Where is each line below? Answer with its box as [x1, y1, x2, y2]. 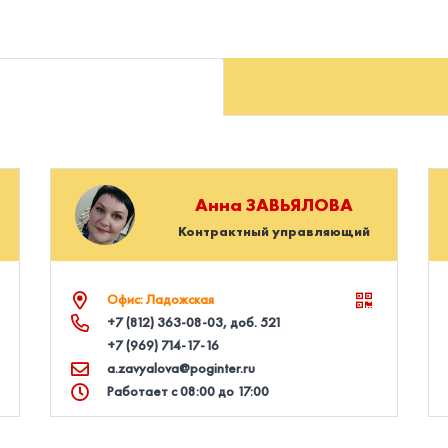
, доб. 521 [223, 313, 283, 331]
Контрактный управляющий [177, 222, 370, 240]
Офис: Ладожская [107, 290, 215, 308]
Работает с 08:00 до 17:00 [107, 382, 270, 400]
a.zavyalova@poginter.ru [107, 359, 256, 377]
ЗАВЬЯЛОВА [245, 192, 353, 216]
